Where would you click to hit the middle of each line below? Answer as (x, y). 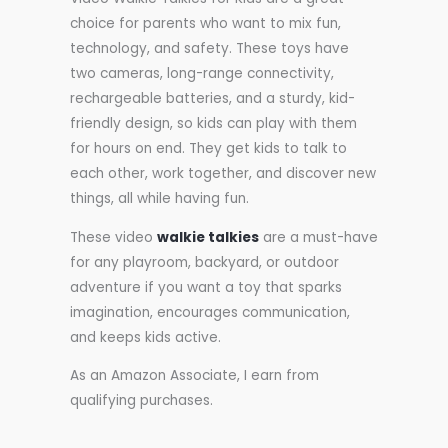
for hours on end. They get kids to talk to (208, 149)
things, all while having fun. (159, 199)
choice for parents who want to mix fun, (205, 24)
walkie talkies (208, 237)
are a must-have (318, 237)
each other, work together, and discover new (223, 174)
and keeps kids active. (145, 337)
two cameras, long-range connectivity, (202, 74)
